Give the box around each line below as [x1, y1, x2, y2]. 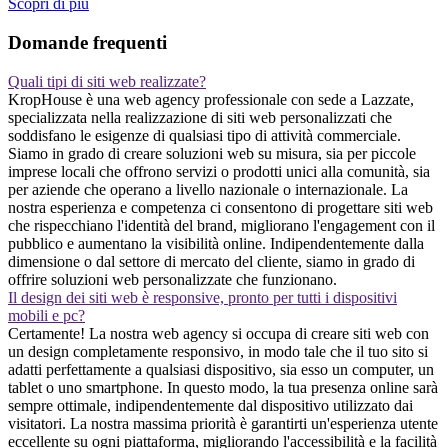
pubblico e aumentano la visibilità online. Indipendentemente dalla [8, 234, 424, 252]
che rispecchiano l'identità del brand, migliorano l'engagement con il [8, 216, 435, 234]
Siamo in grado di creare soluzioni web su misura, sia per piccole [8, 144, 416, 162]
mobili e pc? [8, 306, 85, 324]
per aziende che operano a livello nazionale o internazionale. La [8, 180, 408, 198]
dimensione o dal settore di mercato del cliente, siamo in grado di [8, 252, 415, 270]
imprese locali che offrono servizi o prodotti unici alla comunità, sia [8, 162, 430, 180]
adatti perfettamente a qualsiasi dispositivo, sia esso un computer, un [8, 360, 434, 378]
